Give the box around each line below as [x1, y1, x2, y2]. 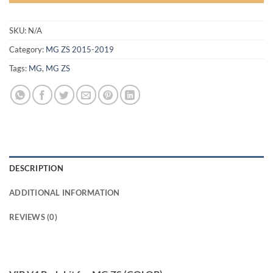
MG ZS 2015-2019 [46, 44, 114, 54]
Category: [9, 44, 46, 54]
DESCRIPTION [9, 163, 63, 173]
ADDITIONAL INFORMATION [9, 187, 120, 197]
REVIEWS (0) [9, 211, 57, 222]
